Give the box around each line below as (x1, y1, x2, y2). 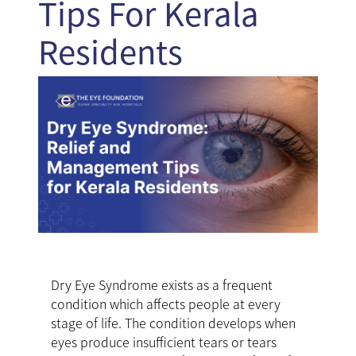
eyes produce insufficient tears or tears (51, 332, 277, 352)
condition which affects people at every (51, 294, 281, 314)
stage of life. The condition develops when (51, 313, 296, 333)
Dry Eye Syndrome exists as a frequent (51, 275, 273, 295)
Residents (38, 27, 183, 74)
